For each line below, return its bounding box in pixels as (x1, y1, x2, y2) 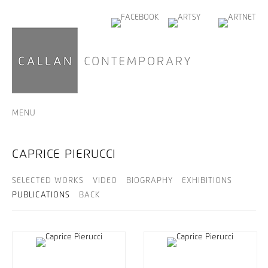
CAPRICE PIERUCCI (12, 148, 116, 160)
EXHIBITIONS (182, 177, 232, 185)
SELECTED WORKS (12, 177, 84, 185)
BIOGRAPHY (126, 177, 173, 185)
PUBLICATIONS (12, 191, 70, 199)
